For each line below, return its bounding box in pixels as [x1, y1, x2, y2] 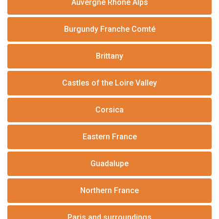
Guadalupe [90, 159, 129, 168]
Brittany [96, 51, 123, 61]
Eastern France [82, 132, 137, 141]
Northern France [80, 186, 139, 195]
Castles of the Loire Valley [62, 78, 157, 88]
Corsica [95, 105, 124, 114]
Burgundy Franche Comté [64, 24, 155, 34]
